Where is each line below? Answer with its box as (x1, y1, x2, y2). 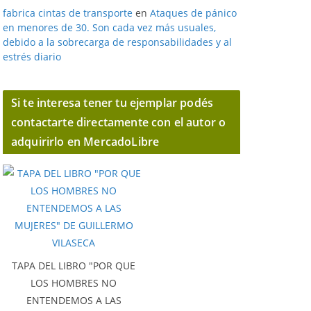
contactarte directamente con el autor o (11, 115, 226, 130)
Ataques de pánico (150, 6, 237, 19)
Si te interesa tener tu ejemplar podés (11, 95, 214, 110)
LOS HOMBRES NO (31, 276, 117, 290)
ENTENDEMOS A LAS (26, 294, 121, 308)
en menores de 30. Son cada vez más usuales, (3, 21, 216, 34)
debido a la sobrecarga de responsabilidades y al (3, 35, 232, 49)
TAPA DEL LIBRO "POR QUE (12, 259, 135, 273)
